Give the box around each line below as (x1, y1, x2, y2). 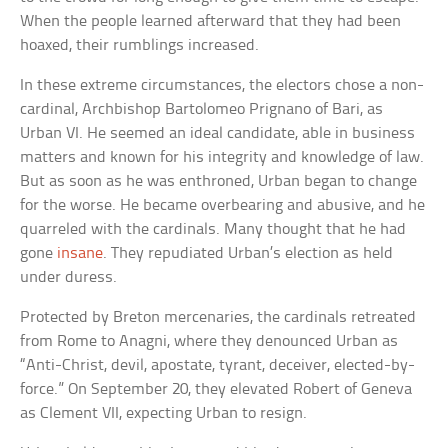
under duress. (20, 269, 118, 287)
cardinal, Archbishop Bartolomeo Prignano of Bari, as (20, 101, 384, 119)
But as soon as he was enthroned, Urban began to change (20, 173, 418, 191)
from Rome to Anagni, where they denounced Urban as (20, 333, 399, 351)
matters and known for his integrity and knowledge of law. (20, 149, 425, 167)
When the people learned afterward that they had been (20, 13, 402, 31)
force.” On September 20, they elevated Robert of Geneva (20, 381, 413, 399)
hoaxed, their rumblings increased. (20, 37, 260, 55)
